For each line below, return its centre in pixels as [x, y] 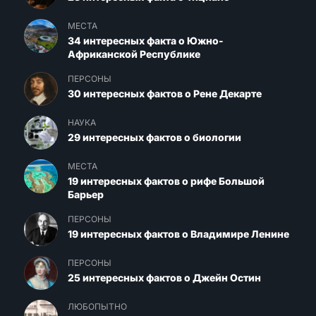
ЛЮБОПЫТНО [97, 306]
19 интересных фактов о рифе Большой [166, 181]
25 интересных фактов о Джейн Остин [164, 277]
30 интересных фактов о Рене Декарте [164, 93]
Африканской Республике [134, 54]
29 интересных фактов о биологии [154, 137]
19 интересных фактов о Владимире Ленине [178, 233]
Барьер [85, 194]
